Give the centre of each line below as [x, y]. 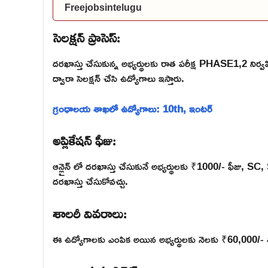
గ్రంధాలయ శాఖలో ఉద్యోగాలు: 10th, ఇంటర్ [133, 108]
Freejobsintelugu [103, 7]
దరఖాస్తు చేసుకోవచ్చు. [90, 181]
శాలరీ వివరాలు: [90, 211]
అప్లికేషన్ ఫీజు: [84, 139]
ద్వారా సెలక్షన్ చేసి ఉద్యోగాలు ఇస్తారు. [118, 78]
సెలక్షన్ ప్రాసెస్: [86, 36]
